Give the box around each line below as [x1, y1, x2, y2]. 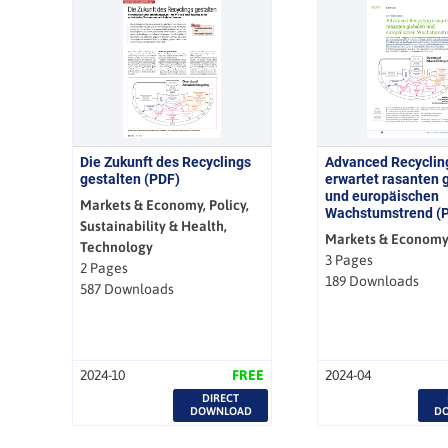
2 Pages [79, 259, 128, 276]
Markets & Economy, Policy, [79, 196, 249, 213]
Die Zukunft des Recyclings [79, 153, 251, 170]
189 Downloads [324, 272, 419, 289]
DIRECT [202, 392, 240, 405]
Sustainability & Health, [79, 217, 227, 234]
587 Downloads [79, 280, 174, 297]
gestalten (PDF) [79, 170, 180, 187]
